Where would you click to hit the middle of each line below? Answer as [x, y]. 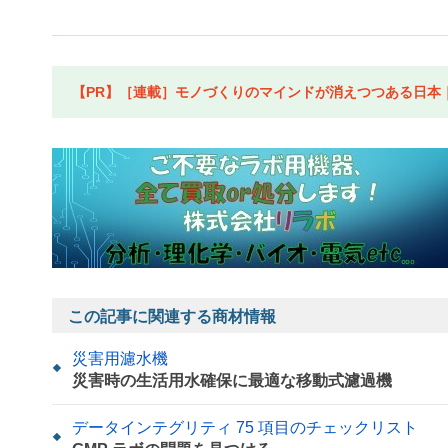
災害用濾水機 [120, 358]
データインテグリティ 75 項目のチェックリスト [245, 427]
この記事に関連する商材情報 [172, 316]
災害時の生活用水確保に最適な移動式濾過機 [232, 380]
